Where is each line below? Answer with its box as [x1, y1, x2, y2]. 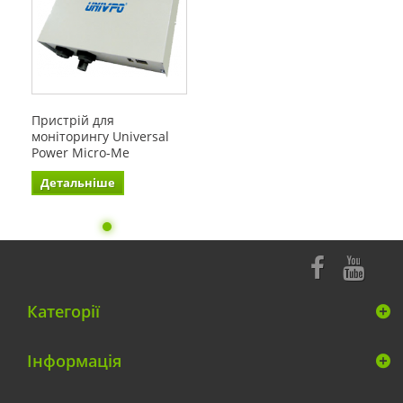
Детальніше [40, 174, 115, 191]
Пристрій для [31, 111, 114, 129]
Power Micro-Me [31, 143, 130, 161]
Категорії [27, 300, 100, 322]
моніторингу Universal [31, 127, 169, 145]
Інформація [27, 349, 121, 372]
